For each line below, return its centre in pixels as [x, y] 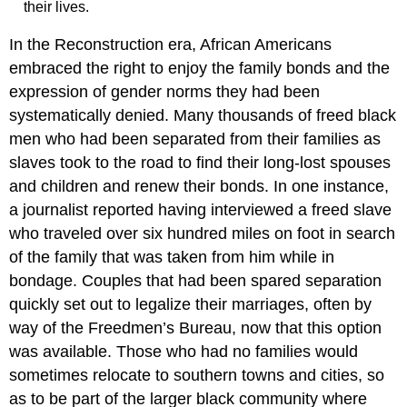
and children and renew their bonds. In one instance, [199, 186]
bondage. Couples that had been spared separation [196, 280]
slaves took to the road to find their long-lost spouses [200, 162]
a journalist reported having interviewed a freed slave [201, 209]
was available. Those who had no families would [184, 351]
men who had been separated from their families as [195, 139]
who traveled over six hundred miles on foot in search [203, 233]
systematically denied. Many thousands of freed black [203, 115]
